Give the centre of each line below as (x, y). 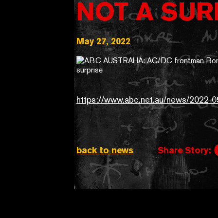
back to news (105, 150)
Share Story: (184, 150)
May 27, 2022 (103, 41)
